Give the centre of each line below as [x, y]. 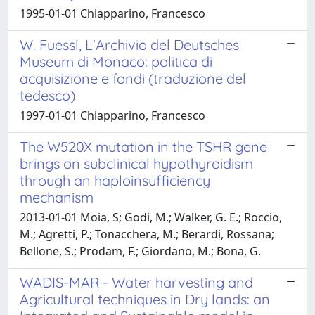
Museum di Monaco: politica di [116, 61]
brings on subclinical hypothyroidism [136, 163]
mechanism [57, 197]
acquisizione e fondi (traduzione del [133, 78]
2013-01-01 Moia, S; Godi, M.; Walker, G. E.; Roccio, [151, 217]
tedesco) [47, 95]
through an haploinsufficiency [115, 180]
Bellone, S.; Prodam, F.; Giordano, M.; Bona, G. [140, 251]
